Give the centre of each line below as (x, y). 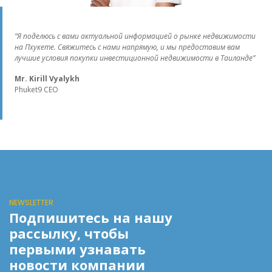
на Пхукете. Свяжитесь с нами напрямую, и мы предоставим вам (127, 47)
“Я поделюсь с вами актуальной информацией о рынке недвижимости (135, 36)
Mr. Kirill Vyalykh (47, 78)
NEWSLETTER (31, 202)
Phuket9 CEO (36, 89)
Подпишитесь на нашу (91, 217)
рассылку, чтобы (69, 233)
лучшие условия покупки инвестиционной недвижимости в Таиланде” (136, 58)
